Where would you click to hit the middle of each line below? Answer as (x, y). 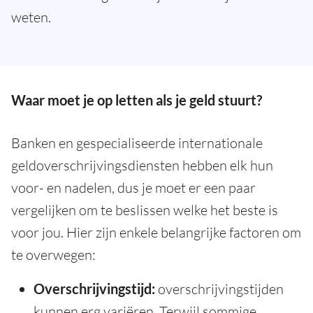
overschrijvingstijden (219, 289)
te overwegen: (53, 255)
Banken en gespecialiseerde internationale (137, 143)
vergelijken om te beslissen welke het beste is (145, 210)
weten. (31, 17)
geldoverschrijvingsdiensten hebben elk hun (142, 166)
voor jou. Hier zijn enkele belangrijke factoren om (156, 233)
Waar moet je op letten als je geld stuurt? (137, 100)
